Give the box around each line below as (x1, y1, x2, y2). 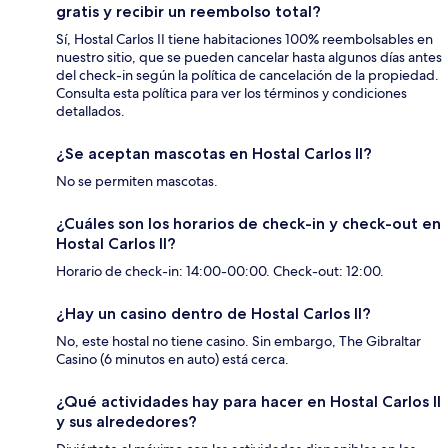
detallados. (56, 102, 125, 121)
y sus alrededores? (56, 412, 197, 432)
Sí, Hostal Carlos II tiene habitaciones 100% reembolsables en (56, 30, 433, 49)
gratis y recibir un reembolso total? (56, 2, 321, 22)
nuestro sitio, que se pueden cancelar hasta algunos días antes (56, 48, 442, 67)
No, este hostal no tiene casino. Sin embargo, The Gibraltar (56, 332, 421, 351)
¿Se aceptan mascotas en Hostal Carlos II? (56, 144, 372, 164)
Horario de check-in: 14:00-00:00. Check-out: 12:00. (56, 262, 384, 281)
